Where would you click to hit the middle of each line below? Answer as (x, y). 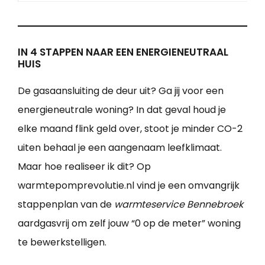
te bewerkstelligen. (62, 242)
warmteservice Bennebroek (179, 204)
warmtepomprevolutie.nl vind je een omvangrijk (129, 185)
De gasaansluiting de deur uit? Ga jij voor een (121, 91)
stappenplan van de (66, 204)
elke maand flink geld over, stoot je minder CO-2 (130, 128)
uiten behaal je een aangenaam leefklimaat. (120, 147)
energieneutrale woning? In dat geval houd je (122, 109)
